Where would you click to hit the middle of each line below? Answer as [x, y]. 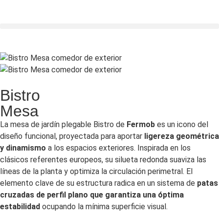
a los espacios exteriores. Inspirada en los [118, 148]
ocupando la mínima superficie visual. [104, 207]
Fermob [141, 124]
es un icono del [182, 124]
